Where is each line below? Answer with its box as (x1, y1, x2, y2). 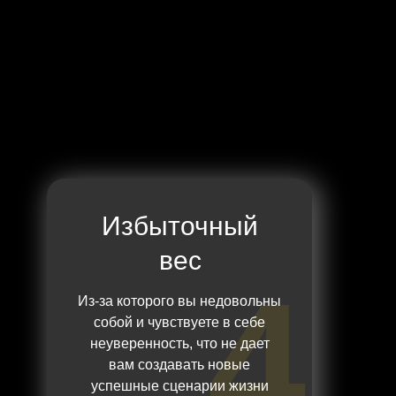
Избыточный (102, 211, 258, 241)
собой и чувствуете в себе (94, 315, 265, 331)
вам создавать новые (109, 357, 250, 373)
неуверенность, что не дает (89, 336, 270, 352)
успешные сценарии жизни (90, 378, 269, 394)
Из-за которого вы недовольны (78, 293, 281, 309)
